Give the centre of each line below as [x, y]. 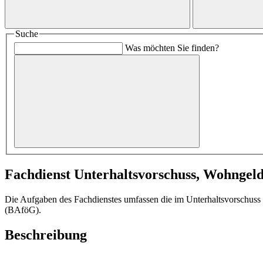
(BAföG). [23, 210]
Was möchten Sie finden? [172, 48]
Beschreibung [46, 235]
